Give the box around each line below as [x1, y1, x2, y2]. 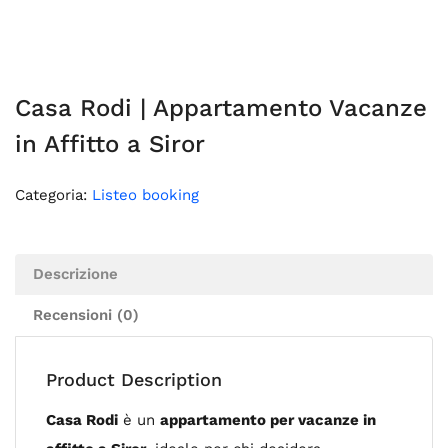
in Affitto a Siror [15, 130, 205, 158]
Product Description [46, 369, 222, 390]
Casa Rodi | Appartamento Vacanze [15, 94, 427, 122]
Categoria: [15, 186, 92, 204]
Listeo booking [92, 186, 199, 204]
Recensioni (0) [33, 306, 139, 324]
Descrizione [33, 265, 118, 283]
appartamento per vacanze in [160, 411, 376, 429]
